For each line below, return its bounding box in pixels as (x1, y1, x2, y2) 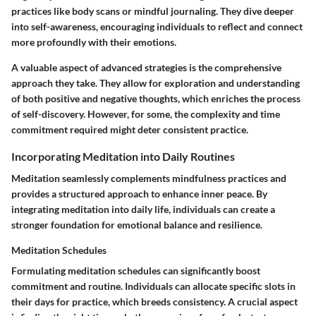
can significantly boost (161, 264, 260, 276)
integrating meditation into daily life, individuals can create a (11, 202, 275, 215)
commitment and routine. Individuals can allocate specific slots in (11, 279, 296, 292)
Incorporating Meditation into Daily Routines (11, 149, 235, 163)
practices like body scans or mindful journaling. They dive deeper (11, 4, 294, 17)
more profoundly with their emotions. (11, 35, 176, 48)
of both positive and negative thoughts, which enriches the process (11, 92, 300, 104)
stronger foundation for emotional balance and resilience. (11, 218, 262, 231)
